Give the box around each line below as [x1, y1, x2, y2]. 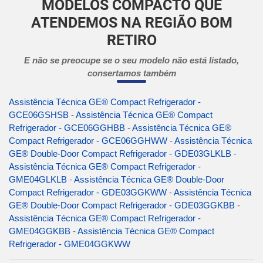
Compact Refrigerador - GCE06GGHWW [9, 136, 167, 146]
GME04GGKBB [9, 226, 70, 237]
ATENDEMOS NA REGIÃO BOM [31, 14, 232, 32]
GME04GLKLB [9, 174, 67, 185]
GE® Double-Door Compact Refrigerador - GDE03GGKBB [9, 200, 235, 211]
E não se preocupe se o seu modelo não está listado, [24, 55, 239, 66]
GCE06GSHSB [9, 110, 69, 120]
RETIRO [106, 32, 157, 49]
